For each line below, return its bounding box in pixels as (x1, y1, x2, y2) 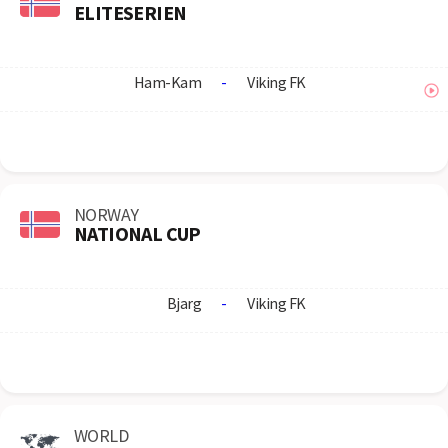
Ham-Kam (133, 72, 201, 92)
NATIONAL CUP (74, 220, 201, 246)
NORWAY (74, 202, 139, 226)
